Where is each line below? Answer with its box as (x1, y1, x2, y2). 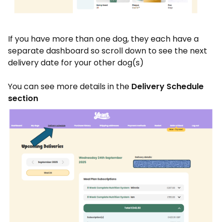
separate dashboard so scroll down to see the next (8, 45, 207, 56)
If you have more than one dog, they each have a (8, 33, 199, 45)
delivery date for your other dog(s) (8, 56, 144, 68)
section (8, 92, 38, 104)
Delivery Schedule (131, 80, 204, 92)
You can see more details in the (8, 80, 131, 92)
